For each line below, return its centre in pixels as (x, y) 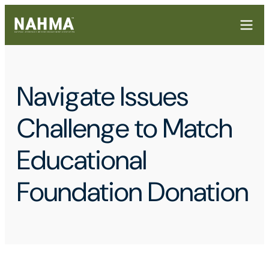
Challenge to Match (125, 128)
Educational (82, 160)
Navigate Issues (103, 97)
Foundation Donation (133, 192)
